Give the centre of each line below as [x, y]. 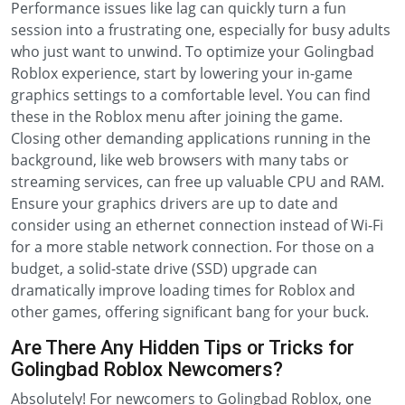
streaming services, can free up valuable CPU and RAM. [198, 182]
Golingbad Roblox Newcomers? [147, 369]
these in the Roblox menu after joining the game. [177, 117]
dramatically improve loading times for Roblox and [183, 290]
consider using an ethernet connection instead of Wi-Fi [197, 225]
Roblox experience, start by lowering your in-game [182, 73]
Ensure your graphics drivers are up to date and [174, 203]
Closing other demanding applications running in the [191, 138]
